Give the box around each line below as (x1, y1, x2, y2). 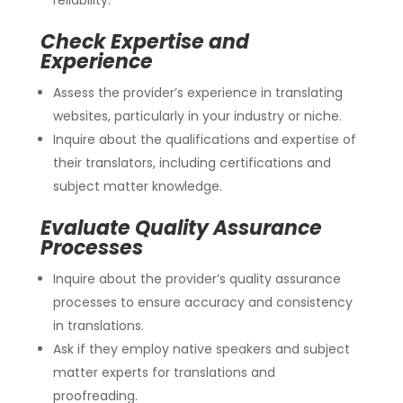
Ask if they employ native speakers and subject (52, 339, 350, 358)
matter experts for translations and (52, 363, 275, 381)
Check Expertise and (40, 27, 249, 56)
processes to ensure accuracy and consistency (52, 292, 353, 311)
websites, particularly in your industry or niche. (52, 106, 342, 125)
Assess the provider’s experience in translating (52, 83, 343, 102)
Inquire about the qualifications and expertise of (52, 130, 356, 148)
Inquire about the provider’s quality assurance (52, 269, 341, 288)
